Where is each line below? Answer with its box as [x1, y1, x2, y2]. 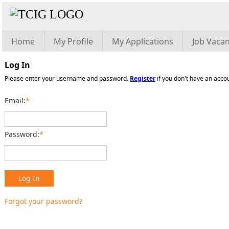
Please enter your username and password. [5, 74, 130, 83]
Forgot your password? [5, 196, 82, 206]
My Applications [111, 36, 173, 48]
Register [130, 74, 155, 83]
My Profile [53, 36, 93, 48]
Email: [5, 96, 26, 105]
